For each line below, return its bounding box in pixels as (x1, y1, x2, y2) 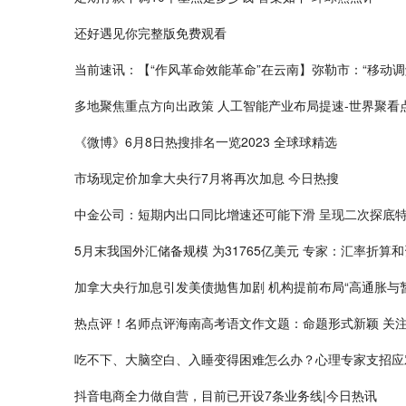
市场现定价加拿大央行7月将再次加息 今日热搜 (74, 168, 339, 187)
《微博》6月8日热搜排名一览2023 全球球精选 (74, 131, 337, 150)
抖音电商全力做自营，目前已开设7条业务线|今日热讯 (74, 385, 377, 404)
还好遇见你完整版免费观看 (74, 23, 227, 42)
